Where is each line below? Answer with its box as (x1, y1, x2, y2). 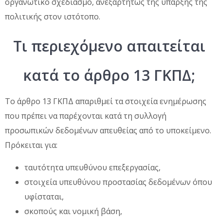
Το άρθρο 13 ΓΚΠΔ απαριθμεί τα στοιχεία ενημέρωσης (5, 95, 206, 107)
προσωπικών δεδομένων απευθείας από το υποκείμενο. (5, 125, 211, 136)
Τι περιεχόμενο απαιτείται (13, 36, 205, 56)
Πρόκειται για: (5, 139, 57, 150)
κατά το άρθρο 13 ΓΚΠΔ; (23, 65, 195, 85)
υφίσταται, (24, 191, 64, 202)
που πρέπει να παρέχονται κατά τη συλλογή (5, 110, 166, 121)
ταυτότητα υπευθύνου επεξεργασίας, (24, 162, 161, 173)
